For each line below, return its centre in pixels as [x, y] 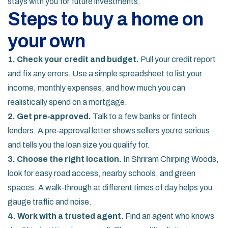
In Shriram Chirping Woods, [170, 159]
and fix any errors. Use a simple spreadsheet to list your [105, 74]
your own [47, 41]
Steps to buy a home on [106, 19]
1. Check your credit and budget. [73, 59]
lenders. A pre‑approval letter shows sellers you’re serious [109, 131]
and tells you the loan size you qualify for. [79, 145]
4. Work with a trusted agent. [66, 216]
